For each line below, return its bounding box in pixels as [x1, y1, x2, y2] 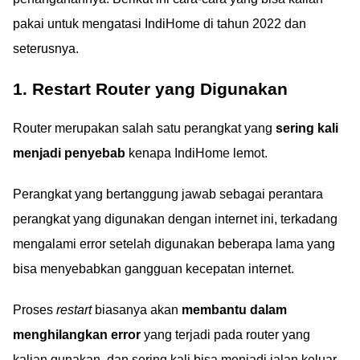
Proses [13, 302, 56, 317]
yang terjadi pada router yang [141, 327, 310, 342]
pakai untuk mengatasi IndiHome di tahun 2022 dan [13, 16, 306, 31]
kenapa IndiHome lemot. [125, 145, 268, 160]
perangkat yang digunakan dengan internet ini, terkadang [13, 211, 337, 226]
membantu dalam [182, 302, 287, 317]
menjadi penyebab [13, 145, 125, 160]
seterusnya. [13, 41, 79, 55]
